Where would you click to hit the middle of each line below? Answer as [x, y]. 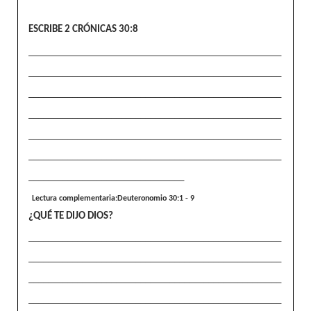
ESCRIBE [47, 30]
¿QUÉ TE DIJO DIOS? [71, 216]
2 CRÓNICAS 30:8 [101, 30]
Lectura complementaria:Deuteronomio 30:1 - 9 [113, 198]
